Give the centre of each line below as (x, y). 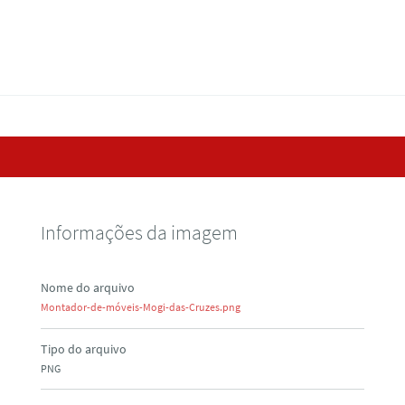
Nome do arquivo (87, 288)
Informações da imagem (139, 232)
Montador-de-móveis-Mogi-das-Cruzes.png (140, 307)
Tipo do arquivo (83, 348)
